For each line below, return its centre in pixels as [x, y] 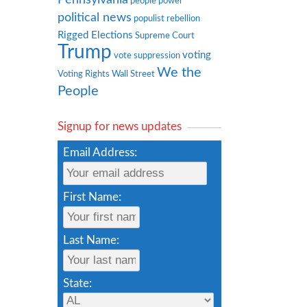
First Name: [92, 197]
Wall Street [133, 74]
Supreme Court [165, 35]
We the [179, 72]
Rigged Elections [95, 35]
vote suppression [147, 55]
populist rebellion [167, 18]
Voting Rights [84, 74]
